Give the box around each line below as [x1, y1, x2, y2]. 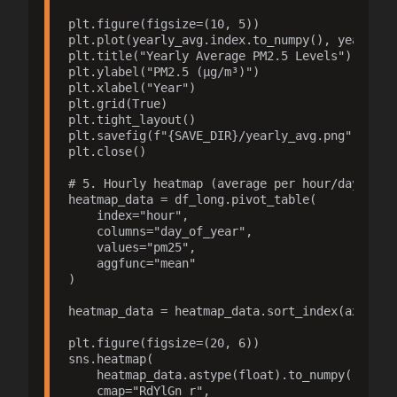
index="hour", [67, 208, 189, 223]
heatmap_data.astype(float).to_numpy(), [67, 368, 366, 383]
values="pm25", [67, 240, 196, 255]
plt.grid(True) [67, 97, 167, 112]
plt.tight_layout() [67, 113, 196, 128]
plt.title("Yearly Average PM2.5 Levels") [67, 49, 352, 64]
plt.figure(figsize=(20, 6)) [67, 336, 260, 351]
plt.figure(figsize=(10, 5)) [67, 17, 260, 32]
